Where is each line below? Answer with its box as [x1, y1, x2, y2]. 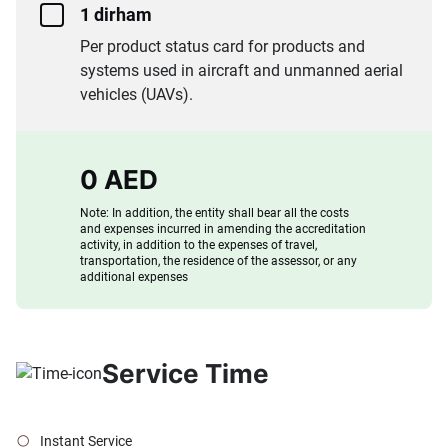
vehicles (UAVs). [80, 85, 193, 105]
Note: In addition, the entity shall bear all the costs [80, 206, 349, 221]
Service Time [102, 358, 269, 390]
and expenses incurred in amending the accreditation [80, 222, 366, 237]
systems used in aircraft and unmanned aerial [80, 61, 403, 81]
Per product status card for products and [80, 37, 365, 57]
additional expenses [80, 270, 188, 285]
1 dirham [80, 4, 152, 26]
